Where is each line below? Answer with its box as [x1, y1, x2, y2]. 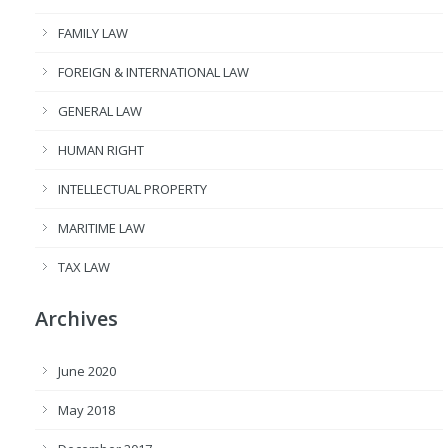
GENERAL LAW [58, 102, 142, 120]
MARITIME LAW [58, 219, 145, 237]
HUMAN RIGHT [58, 141, 144, 159]
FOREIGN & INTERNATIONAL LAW [58, 63, 249, 81]
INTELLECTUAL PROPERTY [58, 180, 207, 198]
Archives [35, 305, 118, 332]
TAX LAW [58, 258, 110, 276]
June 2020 [58, 362, 116, 380]
